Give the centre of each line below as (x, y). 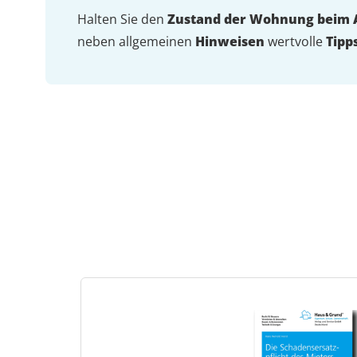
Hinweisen (230, 42)
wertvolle (295, 42)
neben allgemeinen (136, 42)
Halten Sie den (122, 20)
